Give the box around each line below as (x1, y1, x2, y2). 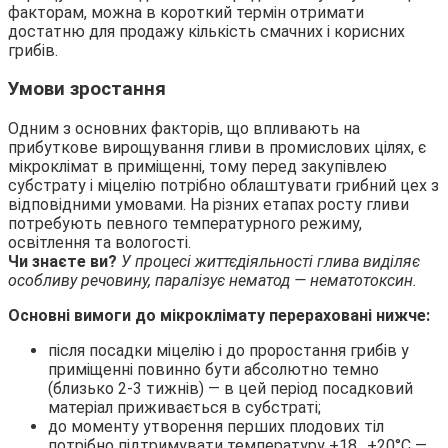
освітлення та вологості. (8, 233, 191, 253)
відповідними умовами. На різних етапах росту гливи (8, 195, 409, 215)
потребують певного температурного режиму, (8, 214, 362, 234)
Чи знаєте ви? (8, 252, 121, 272)
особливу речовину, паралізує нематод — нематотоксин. (8, 271, 417, 291)
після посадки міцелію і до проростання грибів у (48, 341, 409, 361)
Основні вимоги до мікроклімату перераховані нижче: (8, 306, 430, 326)
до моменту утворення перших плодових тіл (48, 417, 384, 437)
